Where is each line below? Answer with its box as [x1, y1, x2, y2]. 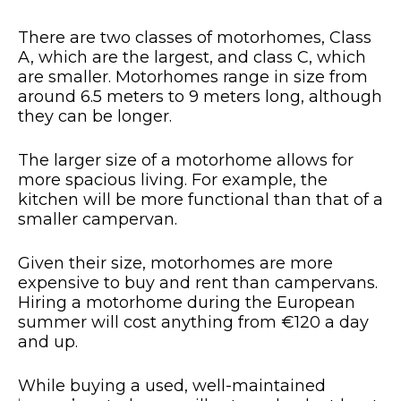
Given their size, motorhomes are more [18, 253, 333, 274]
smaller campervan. [18, 209, 182, 230]
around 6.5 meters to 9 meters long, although [18, 87, 382, 107]
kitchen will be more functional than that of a [18, 190, 383, 210]
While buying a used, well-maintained [18, 376, 326, 397]
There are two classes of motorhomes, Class [18, 28, 371, 48]
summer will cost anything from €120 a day [18, 312, 369, 333]
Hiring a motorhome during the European [18, 293, 355, 313]
